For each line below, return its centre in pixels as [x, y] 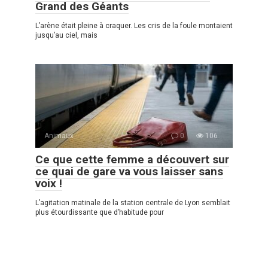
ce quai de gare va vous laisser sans [129, 172]
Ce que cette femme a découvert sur [132, 160]
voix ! [49, 184]
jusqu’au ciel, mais [66, 36]
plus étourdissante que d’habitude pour [100, 213]
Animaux [59, 136]
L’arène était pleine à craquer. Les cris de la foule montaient [134, 26]
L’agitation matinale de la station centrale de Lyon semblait [133, 203]
